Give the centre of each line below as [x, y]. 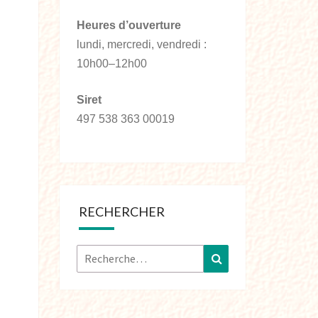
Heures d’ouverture [128, 25]
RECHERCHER [121, 212]
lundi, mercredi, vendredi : [141, 44]
